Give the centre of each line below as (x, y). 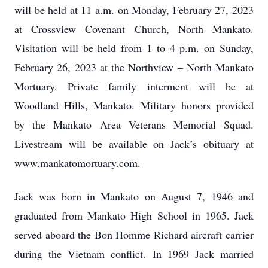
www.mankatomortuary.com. (77, 163)
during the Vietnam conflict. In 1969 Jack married (134, 254)
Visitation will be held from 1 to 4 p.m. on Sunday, (134, 48)
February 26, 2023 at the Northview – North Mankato (134, 67)
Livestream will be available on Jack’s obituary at (134, 144)
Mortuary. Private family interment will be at (134, 86)
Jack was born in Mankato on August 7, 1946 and (134, 196)
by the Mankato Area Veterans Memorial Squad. (134, 124)
